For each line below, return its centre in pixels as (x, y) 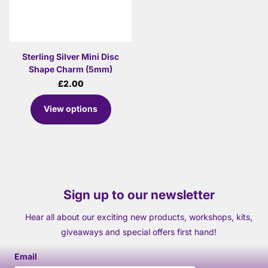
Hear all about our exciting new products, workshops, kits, (139, 217)
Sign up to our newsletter (139, 194)
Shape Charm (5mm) (71, 69)
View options (71, 109)
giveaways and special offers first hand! (139, 232)
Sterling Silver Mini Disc (71, 56)
